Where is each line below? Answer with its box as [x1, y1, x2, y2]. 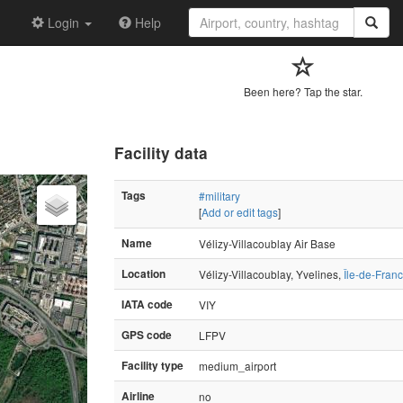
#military [199, 187, 240, 203]
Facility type [121, 357, 184, 373]
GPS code [121, 327, 172, 343]
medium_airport [199, 357, 276, 373]
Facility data [114, 141, 208, 164]
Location [121, 265, 166, 282]
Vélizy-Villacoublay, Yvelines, [199, 265, 344, 282]
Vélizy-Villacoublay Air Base [199, 235, 336, 251]
